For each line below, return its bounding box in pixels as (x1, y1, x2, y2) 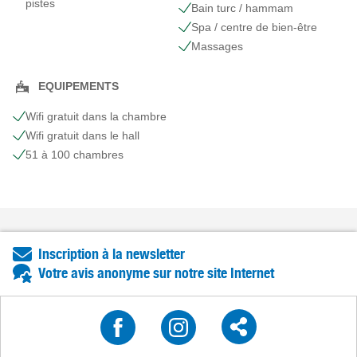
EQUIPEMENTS (38, 80, 119, 93)
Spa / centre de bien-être (191, 20, 317, 33)
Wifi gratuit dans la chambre (25, 109, 167, 123)
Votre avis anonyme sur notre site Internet (38, 264, 274, 281)
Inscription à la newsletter (38, 245, 185, 262)
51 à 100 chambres (25, 147, 124, 161)
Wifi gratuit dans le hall (25, 128, 139, 142)
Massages (191, 39, 243, 53)
